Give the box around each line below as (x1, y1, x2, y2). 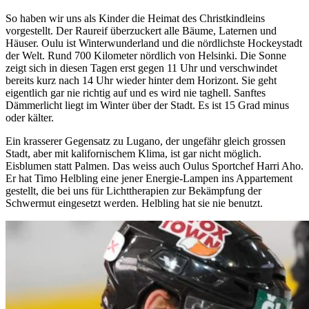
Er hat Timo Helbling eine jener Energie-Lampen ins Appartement (6, 172, 292, 184)
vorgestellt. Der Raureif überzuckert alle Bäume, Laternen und (6, 24, 277, 37)
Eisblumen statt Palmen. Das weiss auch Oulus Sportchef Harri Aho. (6, 159, 303, 172)
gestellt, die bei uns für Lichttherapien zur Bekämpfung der (6, 184, 261, 197)
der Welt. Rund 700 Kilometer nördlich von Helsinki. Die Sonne (6, 49, 286, 61)
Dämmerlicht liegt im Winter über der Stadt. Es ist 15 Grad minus (6, 99, 289, 111)
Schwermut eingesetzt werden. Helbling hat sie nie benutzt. (6, 197, 263, 209)
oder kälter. (6, 111, 54, 123)
